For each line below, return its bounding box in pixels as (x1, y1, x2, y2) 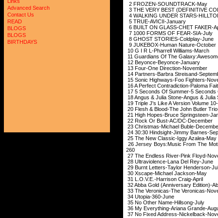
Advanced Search (7, 5, 50, 11)
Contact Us (7, 12, 34, 18)
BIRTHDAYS (7, 39, 37, 45)
